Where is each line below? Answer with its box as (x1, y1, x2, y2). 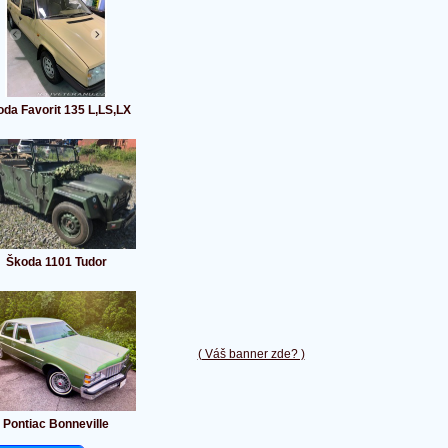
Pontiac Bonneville (3, 417, 109, 432)
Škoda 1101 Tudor (5, 255, 107, 270)
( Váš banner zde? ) (197, 347, 305, 362)
